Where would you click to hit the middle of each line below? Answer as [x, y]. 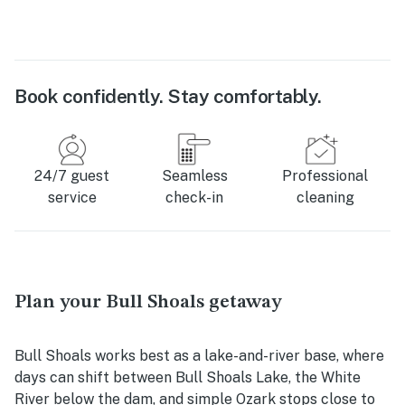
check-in [195, 198]
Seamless [194, 176]
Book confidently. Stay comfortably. [168, 97]
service [72, 198]
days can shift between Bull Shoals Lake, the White [188, 378]
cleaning [325, 198]
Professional [325, 176]
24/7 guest [72, 176]
